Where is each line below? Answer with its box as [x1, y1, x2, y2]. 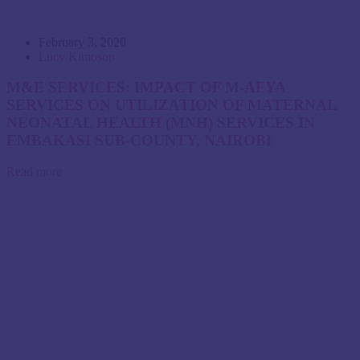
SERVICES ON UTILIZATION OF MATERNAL [6, 96, 337, 114]
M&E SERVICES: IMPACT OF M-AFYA [6, 79, 285, 96]
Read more [6, 164, 62, 178]
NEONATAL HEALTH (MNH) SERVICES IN [6, 114, 315, 132]
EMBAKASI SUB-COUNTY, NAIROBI [6, 132, 272, 149]
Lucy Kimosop [39, 49, 115, 63]
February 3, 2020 [39, 35, 126, 49]
